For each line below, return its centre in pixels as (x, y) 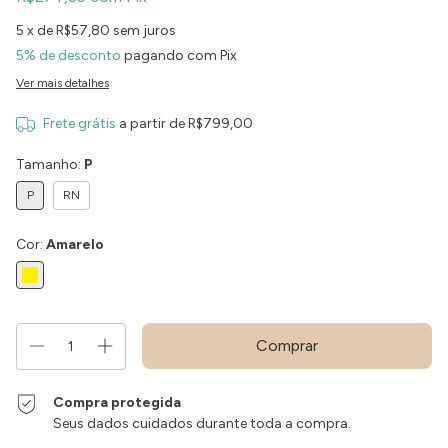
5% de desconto (68, 55)
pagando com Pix (179, 55)
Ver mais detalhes (62, 83)
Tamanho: (50, 164)
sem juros (144, 30)
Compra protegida (117, 402)
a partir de (153, 123)
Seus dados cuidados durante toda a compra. (202, 423)
